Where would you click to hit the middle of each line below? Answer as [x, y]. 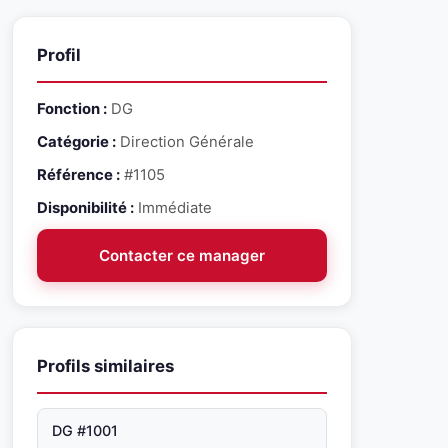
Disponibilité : [85, 208]
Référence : [78, 175]
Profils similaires [105, 366]
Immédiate [173, 208]
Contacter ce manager [182, 255]
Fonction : [72, 109]
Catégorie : [76, 142]
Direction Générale [185, 142]
